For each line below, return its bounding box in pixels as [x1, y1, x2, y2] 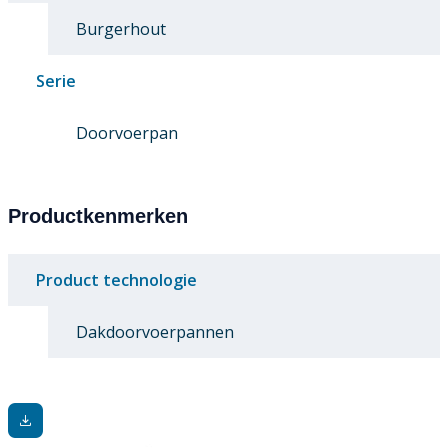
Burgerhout [76, 18, 166, 41]
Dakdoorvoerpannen [76, 321, 234, 344]
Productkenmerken [8, 205, 188, 228]
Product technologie [36, 269, 197, 292]
